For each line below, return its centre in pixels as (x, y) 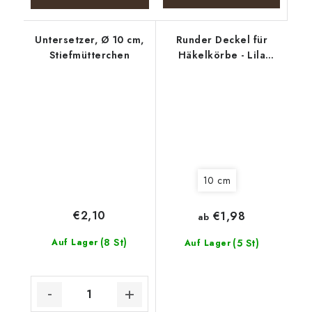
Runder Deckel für (221, 39)
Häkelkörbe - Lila (221, 55)
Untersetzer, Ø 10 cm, (89, 39)
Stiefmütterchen (89, 55)
